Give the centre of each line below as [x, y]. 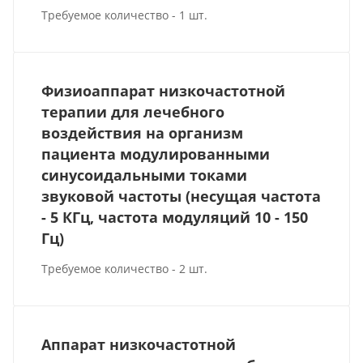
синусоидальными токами [145, 175]
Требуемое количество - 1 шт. [125, 15]
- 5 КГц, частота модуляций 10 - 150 [175, 217]
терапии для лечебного [133, 112]
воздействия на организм [143, 133]
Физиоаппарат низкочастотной [164, 91]
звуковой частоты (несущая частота [181, 196]
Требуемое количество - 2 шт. [125, 269]
